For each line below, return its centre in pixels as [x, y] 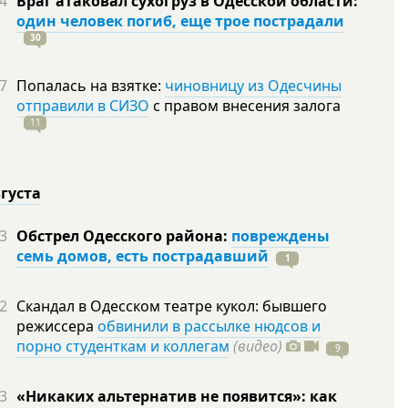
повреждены [280, 236]
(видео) [258, 346]
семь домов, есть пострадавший [143, 256]
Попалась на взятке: [91, 86]
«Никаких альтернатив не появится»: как [177, 396]
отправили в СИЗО [83, 106]
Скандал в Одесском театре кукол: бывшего [172, 306]
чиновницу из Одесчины [253, 86]
